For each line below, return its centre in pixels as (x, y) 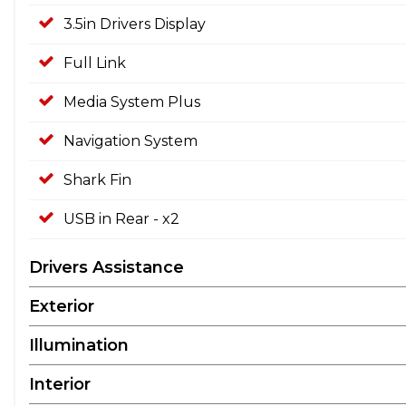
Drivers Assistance (106, 267)
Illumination (79, 345)
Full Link (95, 63)
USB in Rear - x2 (121, 218)
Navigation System (130, 140)
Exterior (62, 306)
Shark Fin (97, 179)
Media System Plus (132, 101)
